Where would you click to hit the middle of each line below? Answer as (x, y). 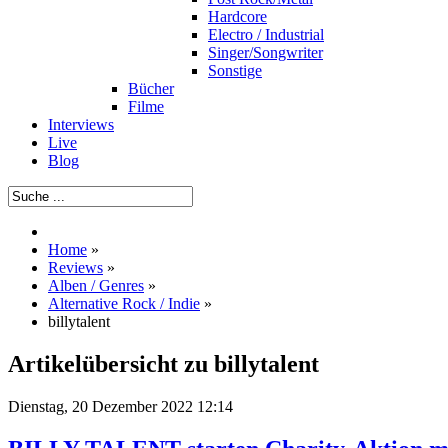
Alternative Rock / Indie (124, 303)
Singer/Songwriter (265, 52)
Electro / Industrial (266, 34)
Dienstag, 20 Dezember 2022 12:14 (120, 406)
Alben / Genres (96, 285)
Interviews (81, 124)
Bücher (151, 88)
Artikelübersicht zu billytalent (163, 363)
